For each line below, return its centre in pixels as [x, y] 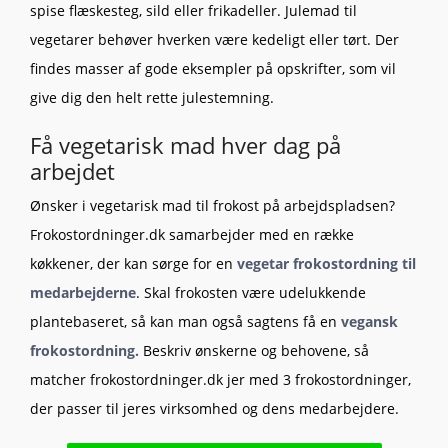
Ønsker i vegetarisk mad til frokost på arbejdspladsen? [212, 206]
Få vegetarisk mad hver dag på [185, 144]
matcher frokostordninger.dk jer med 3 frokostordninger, [220, 380]
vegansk [369, 322]
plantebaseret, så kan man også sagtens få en [185, 322]
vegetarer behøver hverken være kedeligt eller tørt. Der [214, 39]
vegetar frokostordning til [326, 264]
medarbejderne [83, 293]
